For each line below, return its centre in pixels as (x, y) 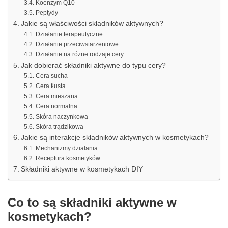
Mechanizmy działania (66, 148)
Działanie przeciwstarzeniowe (77, 45)
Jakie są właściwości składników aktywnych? (92, 24)
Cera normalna (56, 107)
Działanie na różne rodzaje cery (79, 55)
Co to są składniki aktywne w (92, 203)
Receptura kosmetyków (68, 159)
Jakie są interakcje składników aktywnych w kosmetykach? (115, 138)
